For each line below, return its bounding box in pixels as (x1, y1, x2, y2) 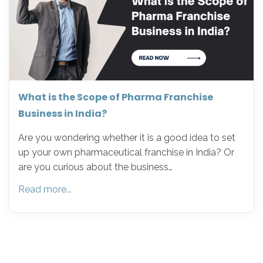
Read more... (18, 184, 72, 195)
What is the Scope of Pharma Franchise (18, 90, 213, 104)
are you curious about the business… (18, 161, 173, 173)
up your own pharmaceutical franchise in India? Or (18, 147, 234, 158)
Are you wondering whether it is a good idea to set (18, 132, 235, 143)
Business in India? (18, 107, 107, 120)
